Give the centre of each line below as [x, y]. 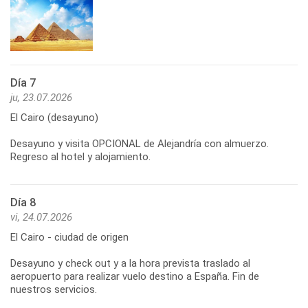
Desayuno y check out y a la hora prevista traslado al [130, 264]
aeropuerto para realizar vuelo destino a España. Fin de [135, 277]
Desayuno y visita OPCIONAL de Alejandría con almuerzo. [140, 144]
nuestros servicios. [54, 290]
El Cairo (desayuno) [54, 118]
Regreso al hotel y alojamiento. [80, 157]
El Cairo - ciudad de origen [69, 238]
